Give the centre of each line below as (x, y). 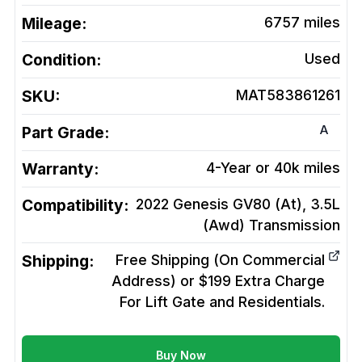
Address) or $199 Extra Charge (218, 281)
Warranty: (60, 169)
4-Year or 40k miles (273, 168)
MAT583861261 (288, 95)
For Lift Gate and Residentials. (222, 302)
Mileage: (54, 24)
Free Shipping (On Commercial (220, 260)
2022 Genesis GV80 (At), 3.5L (238, 204)
